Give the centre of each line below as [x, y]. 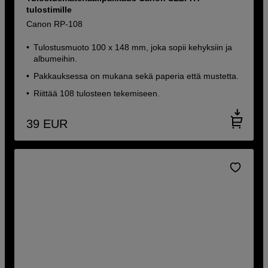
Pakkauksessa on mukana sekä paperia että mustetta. [136, 76]
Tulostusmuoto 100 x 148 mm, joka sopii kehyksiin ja [133, 47]
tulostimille [49, 9]
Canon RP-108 [55, 24]
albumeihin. [56, 58]
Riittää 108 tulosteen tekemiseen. [97, 93]
